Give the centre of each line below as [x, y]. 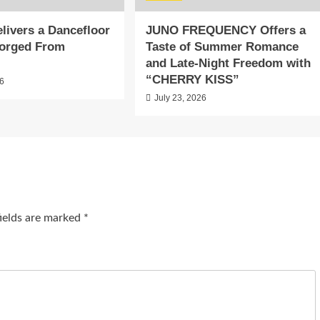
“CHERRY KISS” [192, 79]
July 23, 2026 [180, 97]
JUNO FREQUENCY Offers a [225, 30]
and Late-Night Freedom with [228, 63]
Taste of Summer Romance [222, 46]
